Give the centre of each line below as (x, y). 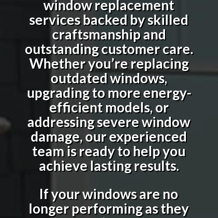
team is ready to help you (109, 151)
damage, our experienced (109, 136)
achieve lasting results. (109, 165)
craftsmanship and (109, 34)
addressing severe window (109, 121)
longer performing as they (109, 208)
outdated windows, (109, 78)
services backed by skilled (109, 19)
